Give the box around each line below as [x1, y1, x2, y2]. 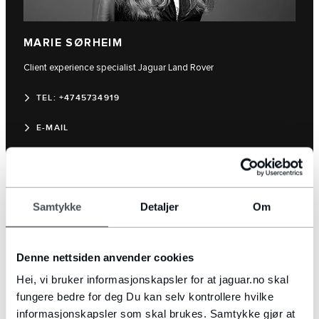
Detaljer [140, 200, 179, 213]
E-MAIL [36, 122, 69, 134]
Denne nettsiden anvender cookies [16, 251, 194, 263]
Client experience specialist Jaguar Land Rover [23, 62, 214, 74]
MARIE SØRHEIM [23, 36, 123, 51]
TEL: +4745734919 [36, 93, 120, 104]
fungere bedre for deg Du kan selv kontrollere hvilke [16, 290, 273, 303]
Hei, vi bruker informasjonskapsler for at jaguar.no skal [16, 273, 288, 286]
